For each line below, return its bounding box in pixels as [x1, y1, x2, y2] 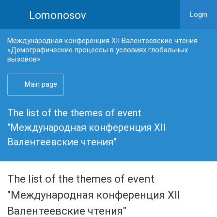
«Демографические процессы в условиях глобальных [7, 46, 188, 54]
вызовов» [7, 55, 40, 63]
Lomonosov [29, 9, 86, 21]
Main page [25, 80, 57, 89]
